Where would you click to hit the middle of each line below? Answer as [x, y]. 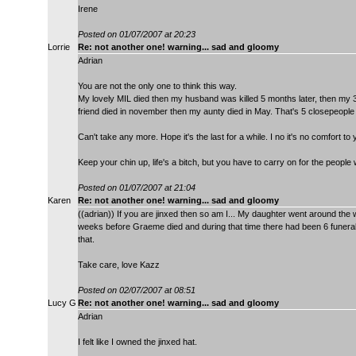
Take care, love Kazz [119, 264]
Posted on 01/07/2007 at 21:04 [137, 187]
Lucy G [62, 302]
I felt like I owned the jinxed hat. [137, 341]
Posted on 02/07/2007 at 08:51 [137, 290]
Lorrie [59, 46]
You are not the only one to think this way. [157, 85]
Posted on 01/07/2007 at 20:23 [137, 34]
